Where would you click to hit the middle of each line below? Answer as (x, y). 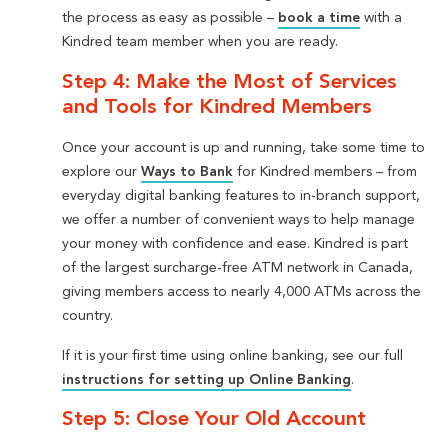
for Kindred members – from (325, 171)
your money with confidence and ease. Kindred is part (235, 243)
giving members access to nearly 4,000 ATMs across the (242, 291)
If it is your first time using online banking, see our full (233, 355)
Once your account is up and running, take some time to (244, 147)
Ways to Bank (187, 171)
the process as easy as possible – (170, 18)
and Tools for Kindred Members (217, 108)
